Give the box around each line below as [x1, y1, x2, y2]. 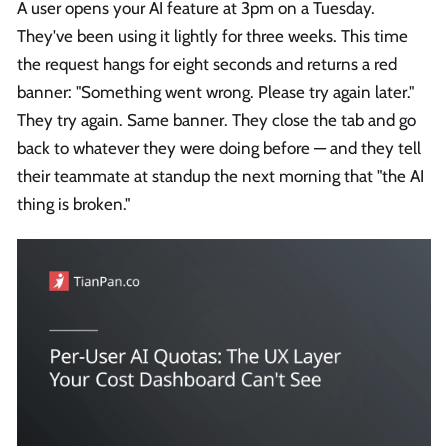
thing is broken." [17, 194, 130, 215]
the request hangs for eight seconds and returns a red [17, 54, 397, 75]
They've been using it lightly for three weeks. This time [17, 26, 408, 47]
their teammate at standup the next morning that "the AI [17, 166, 424, 187]
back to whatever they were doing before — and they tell [17, 138, 421, 159]
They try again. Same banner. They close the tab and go [17, 110, 416, 131]
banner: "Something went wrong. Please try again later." [17, 82, 414, 103]
